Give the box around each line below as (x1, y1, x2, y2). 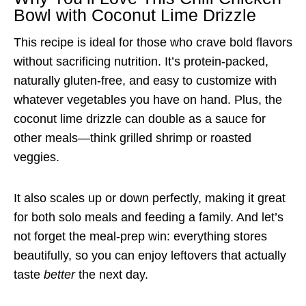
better (44, 267, 75, 281)
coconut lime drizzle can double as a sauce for (14, 111, 266, 126)
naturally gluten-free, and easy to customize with (14, 73, 277, 87)
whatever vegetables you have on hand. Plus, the (14, 92, 282, 107)
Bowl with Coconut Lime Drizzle (14, 5, 256, 25)
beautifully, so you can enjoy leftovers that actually (14, 248, 286, 262)
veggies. (14, 150, 59, 164)
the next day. (75, 267, 148, 281)
